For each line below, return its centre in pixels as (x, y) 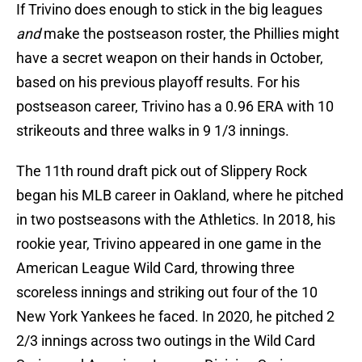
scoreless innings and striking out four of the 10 (167, 293)
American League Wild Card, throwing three (156, 268)
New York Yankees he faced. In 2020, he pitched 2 (175, 317)
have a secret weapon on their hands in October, (170, 58)
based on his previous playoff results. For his (158, 82)
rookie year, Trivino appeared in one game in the (169, 244)
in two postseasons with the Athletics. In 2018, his (176, 220)
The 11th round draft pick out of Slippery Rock (162, 171)
